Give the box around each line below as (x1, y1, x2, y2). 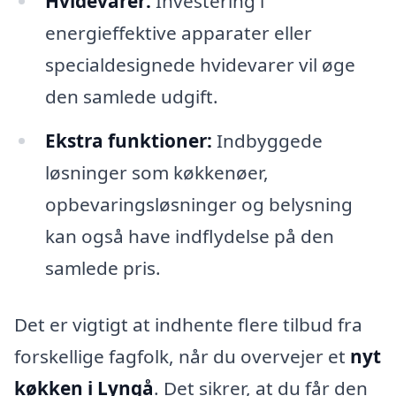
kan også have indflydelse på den (44, 224, 334, 249)
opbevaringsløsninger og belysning (44, 192, 353, 217)
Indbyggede (211, 128, 323, 154)
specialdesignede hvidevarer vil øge (44, 52, 355, 78)
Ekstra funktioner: (44, 128, 212, 154)
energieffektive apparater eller (44, 20, 312, 46)
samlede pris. (44, 255, 161, 281)
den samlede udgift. (44, 84, 218, 110)
